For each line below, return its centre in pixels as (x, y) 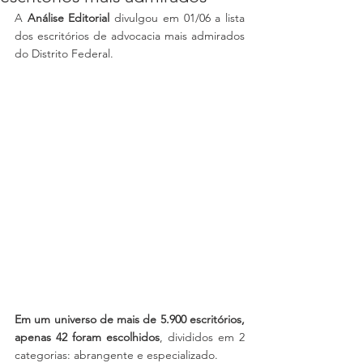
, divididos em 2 (202, 337)
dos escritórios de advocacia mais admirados (130, 36)
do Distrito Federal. (66, 53)
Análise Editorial (68, 18)
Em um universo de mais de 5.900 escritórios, (130, 319)
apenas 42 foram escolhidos (87, 337)
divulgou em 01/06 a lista (177, 18)
